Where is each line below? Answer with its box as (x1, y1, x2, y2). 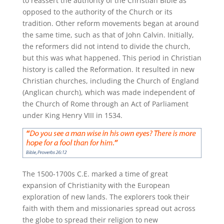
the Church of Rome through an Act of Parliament (22, 98, 188, 108)
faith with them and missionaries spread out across (22, 203, 195, 213)
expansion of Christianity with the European (22, 180, 170, 190)
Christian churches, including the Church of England (22, 75, 199, 85)
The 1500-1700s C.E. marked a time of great (22, 168, 168, 178)
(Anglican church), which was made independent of (22, 87, 195, 97)
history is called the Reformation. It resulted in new (22, 64, 194, 74)
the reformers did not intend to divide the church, (22, 41, 190, 51)
